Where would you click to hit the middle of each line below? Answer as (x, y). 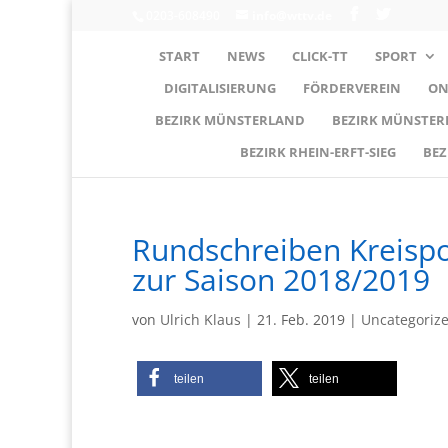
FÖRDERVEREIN (351, 87)
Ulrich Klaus (200, 319)
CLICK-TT (319, 55)
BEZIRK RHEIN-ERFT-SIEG (317, 151)
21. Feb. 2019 (301, 319)
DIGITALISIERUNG (219, 87)
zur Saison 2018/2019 (281, 279)
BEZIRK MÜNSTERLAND (229, 119)
